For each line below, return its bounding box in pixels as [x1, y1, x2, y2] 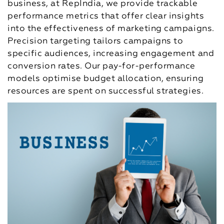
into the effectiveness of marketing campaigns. [7, 24, 214, 33]
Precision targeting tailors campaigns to [7, 37, 183, 45]
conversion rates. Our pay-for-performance [7, 62, 195, 70]
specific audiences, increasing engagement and [7, 49, 214, 58]
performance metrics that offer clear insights [7, 12, 204, 20]
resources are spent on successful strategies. [7, 87, 204, 95]
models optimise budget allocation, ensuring [7, 74, 204, 83]
